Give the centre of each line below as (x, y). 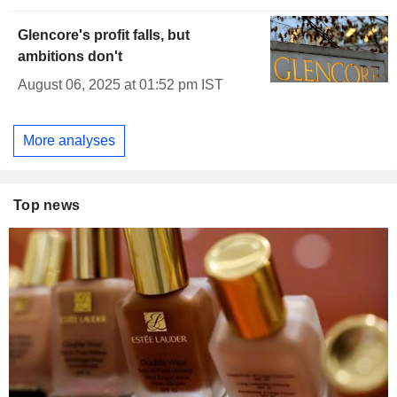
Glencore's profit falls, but (104, 35)
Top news (47, 205)
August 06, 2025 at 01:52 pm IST (121, 85)
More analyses (69, 140)
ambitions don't (70, 57)
